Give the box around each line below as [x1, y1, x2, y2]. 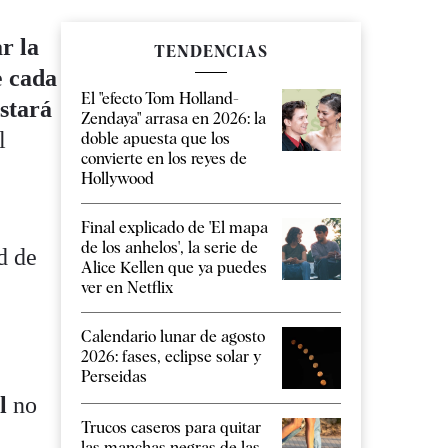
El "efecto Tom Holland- [81, 89, 239, 109]
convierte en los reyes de [81, 149, 247, 169]
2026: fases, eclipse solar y [81, 347, 261, 367]
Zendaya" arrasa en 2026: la [81, 109, 266, 129]
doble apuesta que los [81, 129, 230, 149]
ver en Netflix [81, 278, 173, 298]
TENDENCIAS [154, 42, 268, 62]
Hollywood [81, 169, 154, 189]
